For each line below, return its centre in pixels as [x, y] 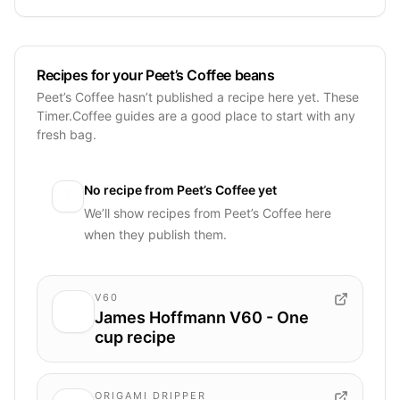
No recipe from [130, 189]
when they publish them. [155, 234]
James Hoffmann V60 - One [202, 317]
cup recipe [135, 337]
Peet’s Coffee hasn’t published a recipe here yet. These [198, 96]
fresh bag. [67, 134]
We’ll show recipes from [154, 212]
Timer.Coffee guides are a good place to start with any [196, 115]
